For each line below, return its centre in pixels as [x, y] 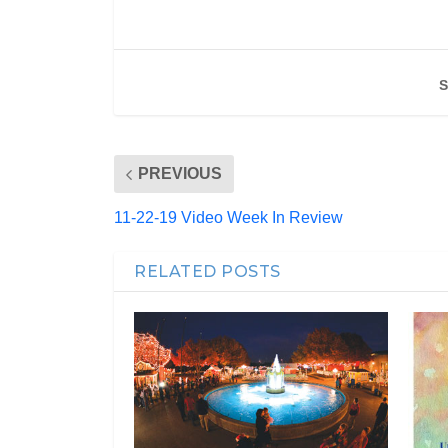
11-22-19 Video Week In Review [228, 217]
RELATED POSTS [207, 271]
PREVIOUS [180, 173]
